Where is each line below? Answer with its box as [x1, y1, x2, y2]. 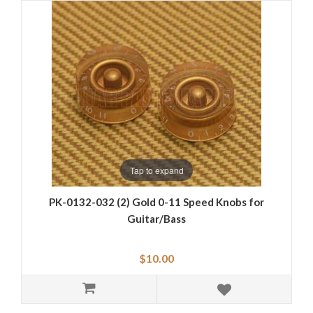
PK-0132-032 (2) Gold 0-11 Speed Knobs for [49, 196, 264, 209]
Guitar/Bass [127, 212, 186, 226]
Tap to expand [129, 163, 184, 176]
